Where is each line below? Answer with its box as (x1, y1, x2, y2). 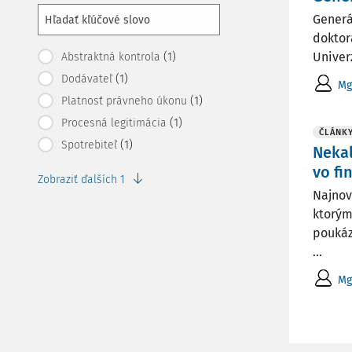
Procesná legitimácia (61, 116, 167, 130)
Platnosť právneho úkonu (61, 94, 187, 108)
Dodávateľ (61, 72, 112, 86)
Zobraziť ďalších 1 (38, 173, 128, 186)
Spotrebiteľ (61, 138, 117, 152)
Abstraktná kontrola (61, 50, 160, 64)
